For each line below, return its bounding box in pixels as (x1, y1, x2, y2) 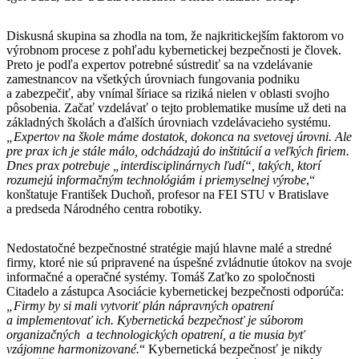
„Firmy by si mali (6, 298, 97, 313)
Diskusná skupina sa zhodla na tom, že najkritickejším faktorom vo (6, 28, 344, 42)
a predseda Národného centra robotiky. (6, 201, 202, 216)
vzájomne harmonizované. (6, 341, 139, 356)
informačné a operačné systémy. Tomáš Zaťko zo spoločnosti (6, 269, 315, 284)
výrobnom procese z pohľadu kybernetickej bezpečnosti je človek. (6, 42, 341, 57)
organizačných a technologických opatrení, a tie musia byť (6, 327, 305, 341)
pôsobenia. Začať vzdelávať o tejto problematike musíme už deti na (6, 100, 346, 115)
